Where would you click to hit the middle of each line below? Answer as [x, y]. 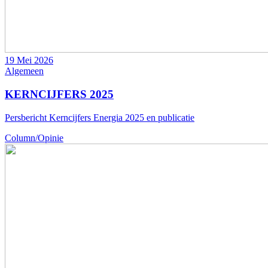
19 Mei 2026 [29, 60]
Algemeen [24, 71]
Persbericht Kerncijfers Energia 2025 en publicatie [100, 117]
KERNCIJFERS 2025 [59, 94]
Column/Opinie [34, 138]
